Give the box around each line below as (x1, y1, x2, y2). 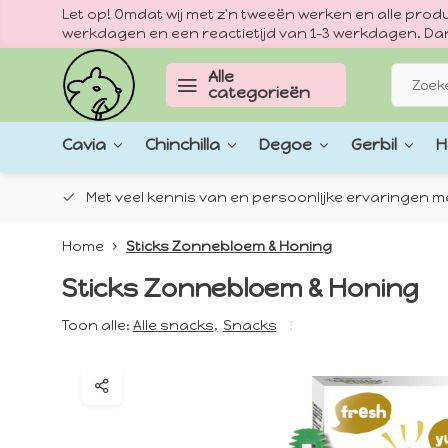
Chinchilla (145, 135, 220, 155)
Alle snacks (132, 317, 214, 334)
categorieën (208, 83, 310, 102)
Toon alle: (62, 317, 130, 334)
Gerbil (351, 135, 397, 155)
